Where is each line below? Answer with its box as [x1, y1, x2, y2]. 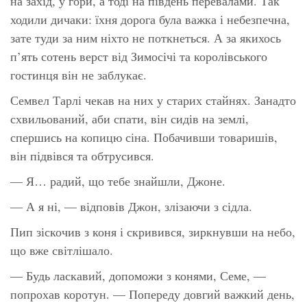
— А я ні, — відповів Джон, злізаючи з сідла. [10, 197, 252, 214]
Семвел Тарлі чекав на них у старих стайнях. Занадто [10, 91, 296, 108]
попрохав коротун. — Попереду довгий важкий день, [10, 285, 295, 302]
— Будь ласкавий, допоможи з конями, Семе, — [10, 267, 266, 284]
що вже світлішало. [10, 241, 113, 258]
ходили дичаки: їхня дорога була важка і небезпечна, [10, 10, 290, 27]
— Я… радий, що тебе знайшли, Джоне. [10, 172, 225, 189]
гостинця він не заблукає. [10, 66, 147, 83]
